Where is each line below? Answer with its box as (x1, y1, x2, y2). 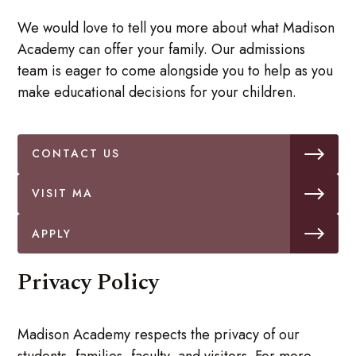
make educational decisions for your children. (17, 82, 297, 103)
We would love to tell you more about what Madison (17, 17, 335, 39)
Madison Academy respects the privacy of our (17, 324, 300, 346)
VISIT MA (32, 185, 94, 202)
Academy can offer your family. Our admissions (17, 39, 306, 60)
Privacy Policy (17, 265, 160, 300)
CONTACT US (32, 145, 121, 162)
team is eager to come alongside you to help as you (17, 60, 334, 82)
